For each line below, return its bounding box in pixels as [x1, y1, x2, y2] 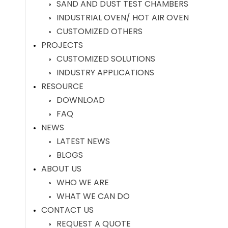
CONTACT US [41, 204, 94, 216]
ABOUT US [41, 163, 81, 175]
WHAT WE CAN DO [56, 190, 130, 202]
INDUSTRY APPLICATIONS [56, 67, 154, 78]
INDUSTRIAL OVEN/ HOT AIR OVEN [56, 12, 189, 23]
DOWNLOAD [56, 94, 105, 106]
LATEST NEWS [56, 135, 110, 147]
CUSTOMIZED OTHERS [56, 25, 142, 37]
